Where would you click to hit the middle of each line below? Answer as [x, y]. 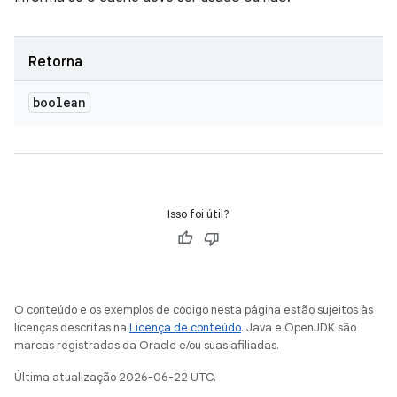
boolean [59, 102]
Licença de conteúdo [185, 327]
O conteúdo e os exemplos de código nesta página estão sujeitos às [194, 310]
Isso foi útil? [198, 214]
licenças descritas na [72, 327]
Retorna [55, 62]
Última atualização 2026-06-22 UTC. [115, 377]
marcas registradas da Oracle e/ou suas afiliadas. [147, 345]
